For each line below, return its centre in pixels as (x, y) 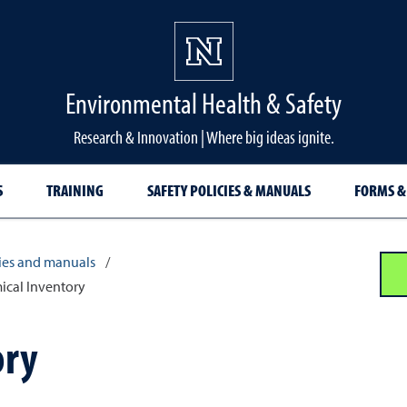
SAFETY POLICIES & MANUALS (228, 190)
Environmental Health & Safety (203, 103)
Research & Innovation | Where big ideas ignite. (203, 137)
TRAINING (74, 190)
